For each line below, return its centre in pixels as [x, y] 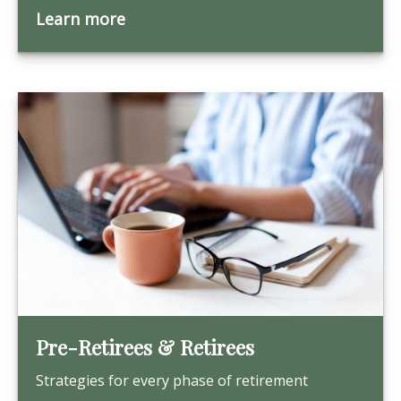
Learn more [81, 19]
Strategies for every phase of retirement [172, 380]
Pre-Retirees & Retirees [145, 347]
